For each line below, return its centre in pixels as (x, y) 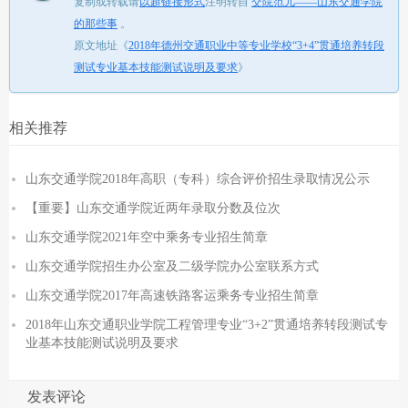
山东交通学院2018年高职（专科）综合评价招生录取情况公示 (198, 179)
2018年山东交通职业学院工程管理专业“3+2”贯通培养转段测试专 (207, 325)
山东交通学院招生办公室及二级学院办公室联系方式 (172, 266)
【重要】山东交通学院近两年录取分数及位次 (153, 208)
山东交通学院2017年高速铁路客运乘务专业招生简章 (172, 296)
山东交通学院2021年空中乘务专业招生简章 (147, 237)
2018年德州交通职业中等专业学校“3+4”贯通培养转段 (256, 46)
